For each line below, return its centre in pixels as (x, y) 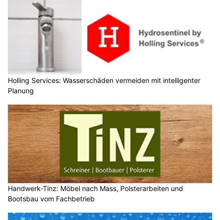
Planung (21, 91)
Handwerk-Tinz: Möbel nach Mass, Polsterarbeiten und (96, 188)
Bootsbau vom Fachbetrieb (51, 198)
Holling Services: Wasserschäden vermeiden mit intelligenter (104, 81)
